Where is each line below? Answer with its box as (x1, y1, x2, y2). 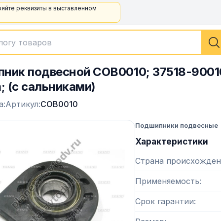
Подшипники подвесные (135, 121, 218, 129)
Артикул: (5, 99, 40, 109)
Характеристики (135, 137, 208, 147)
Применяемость (135, 176, 199, 186)
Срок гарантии (135, 196, 194, 206)
